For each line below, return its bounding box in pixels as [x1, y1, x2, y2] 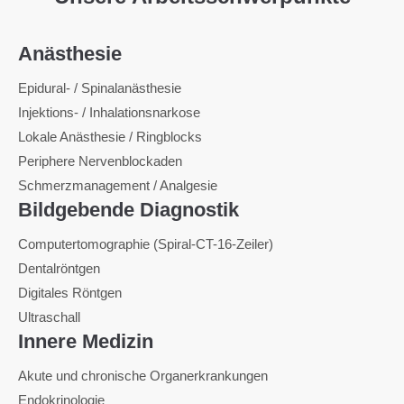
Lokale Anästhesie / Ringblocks [18, 129, 202, 144]
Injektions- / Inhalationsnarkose [18, 105, 200, 120]
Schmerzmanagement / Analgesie [18, 178, 217, 193]
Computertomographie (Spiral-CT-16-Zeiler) [18, 236, 273, 252]
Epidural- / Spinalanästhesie [18, 80, 181, 96]
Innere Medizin [18, 330, 153, 353]
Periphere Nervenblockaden [18, 153, 182, 169]
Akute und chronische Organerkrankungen [18, 368, 268, 383]
